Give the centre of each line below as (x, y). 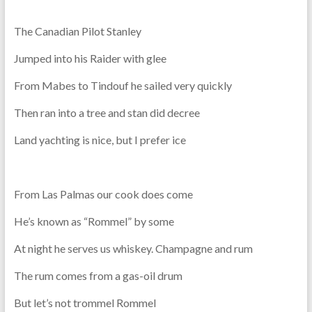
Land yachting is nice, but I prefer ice (100, 139)
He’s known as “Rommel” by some (94, 221)
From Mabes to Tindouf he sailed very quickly (123, 85)
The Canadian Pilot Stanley (77, 31)
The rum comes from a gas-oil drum (98, 275)
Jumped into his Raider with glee (90, 58)
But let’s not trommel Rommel (85, 302)
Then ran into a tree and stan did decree (107, 112)
